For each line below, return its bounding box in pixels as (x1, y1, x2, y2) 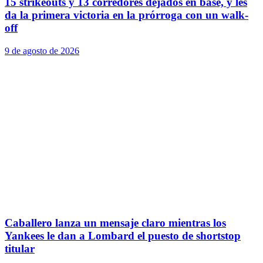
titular (5, 242, 35, 255)
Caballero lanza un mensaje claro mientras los (5, 216, 226, 229)
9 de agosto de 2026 (5, 46, 79, 56)
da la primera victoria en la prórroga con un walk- (5, 9, 248, 22)
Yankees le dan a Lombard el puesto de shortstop (5, 229, 241, 242)
